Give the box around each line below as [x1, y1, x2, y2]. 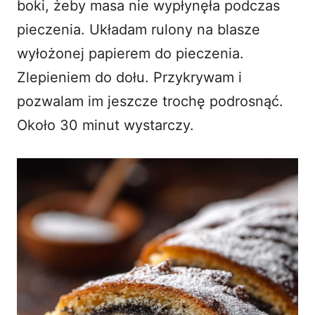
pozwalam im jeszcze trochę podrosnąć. [17, 92, 283, 110]
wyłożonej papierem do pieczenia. [17, 44, 244, 62]
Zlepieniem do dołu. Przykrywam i [17, 68, 242, 86]
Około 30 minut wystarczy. [17, 116, 194, 134]
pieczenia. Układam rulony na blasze [17, 20, 260, 38]
